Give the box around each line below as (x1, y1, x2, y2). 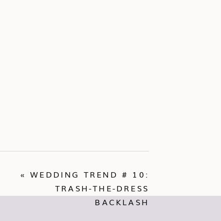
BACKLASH (95, 196, 149, 208)
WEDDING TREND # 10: (30, 168, 149, 180)
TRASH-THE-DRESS (55, 182, 149, 194)
